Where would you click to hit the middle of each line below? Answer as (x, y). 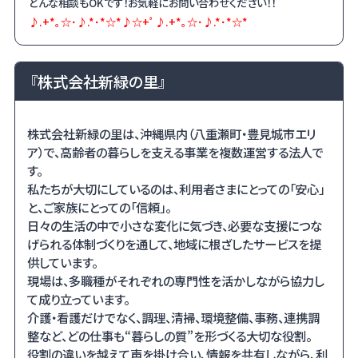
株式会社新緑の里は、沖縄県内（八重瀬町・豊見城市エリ (172, 134)
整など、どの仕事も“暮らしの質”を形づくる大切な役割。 (170, 336)
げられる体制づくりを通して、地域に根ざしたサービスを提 (175, 244)
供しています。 (63, 263)
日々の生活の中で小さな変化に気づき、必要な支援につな (175, 226)
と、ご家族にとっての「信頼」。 (99, 207)
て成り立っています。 (79, 299)
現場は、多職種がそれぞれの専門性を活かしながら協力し (176, 281)
